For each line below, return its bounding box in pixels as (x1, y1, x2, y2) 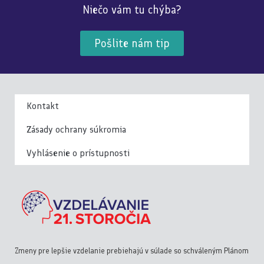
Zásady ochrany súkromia (27, 123, 126, 135)
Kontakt (27, 100, 59, 111)
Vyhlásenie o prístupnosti (27, 147, 130, 159)
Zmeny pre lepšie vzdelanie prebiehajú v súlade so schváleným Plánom (15, 246, 249, 255)
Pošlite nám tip (94, 36, 170, 50)
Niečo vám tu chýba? (82, 3, 181, 17)
